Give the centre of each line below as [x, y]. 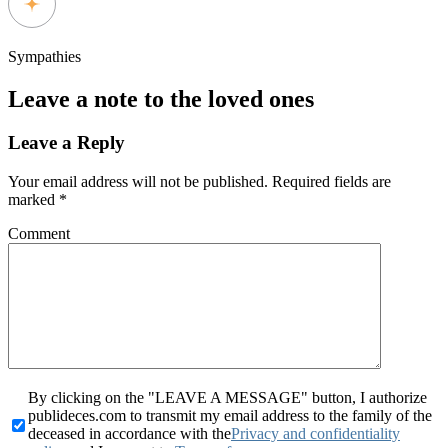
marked [33, 200]
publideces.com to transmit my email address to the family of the [230, 416]
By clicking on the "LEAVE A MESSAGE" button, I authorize [227, 398]
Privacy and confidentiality [315, 434]
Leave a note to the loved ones [161, 98]
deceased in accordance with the [129, 434]
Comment [39, 234]
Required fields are [331, 182]
